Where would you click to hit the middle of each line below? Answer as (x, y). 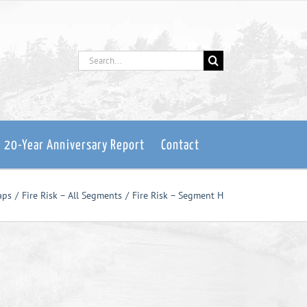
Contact (180, 146)
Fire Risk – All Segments (72, 195)
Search (93, 58)
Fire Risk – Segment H (178, 195)
